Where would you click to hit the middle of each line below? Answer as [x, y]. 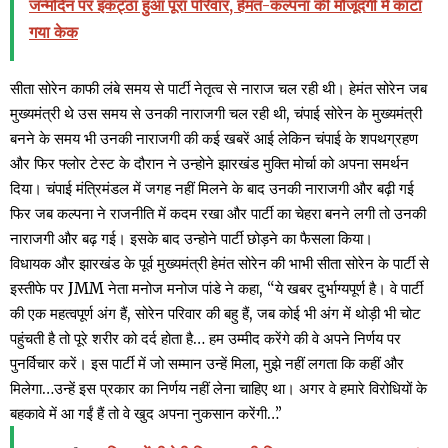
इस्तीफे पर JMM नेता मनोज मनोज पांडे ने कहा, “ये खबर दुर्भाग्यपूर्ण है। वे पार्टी [216, 289]
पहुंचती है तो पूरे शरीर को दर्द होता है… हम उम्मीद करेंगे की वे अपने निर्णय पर [205, 339]
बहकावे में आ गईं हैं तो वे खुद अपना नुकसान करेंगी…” [146, 414]
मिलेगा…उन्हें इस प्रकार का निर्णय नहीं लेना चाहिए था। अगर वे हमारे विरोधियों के [218, 389]
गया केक [53, 32]
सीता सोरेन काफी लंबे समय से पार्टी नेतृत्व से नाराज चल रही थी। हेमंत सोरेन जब [218, 89]
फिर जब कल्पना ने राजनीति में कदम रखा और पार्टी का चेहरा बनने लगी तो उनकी [218, 214]
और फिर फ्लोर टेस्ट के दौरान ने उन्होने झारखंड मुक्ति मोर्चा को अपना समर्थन [209, 164]
